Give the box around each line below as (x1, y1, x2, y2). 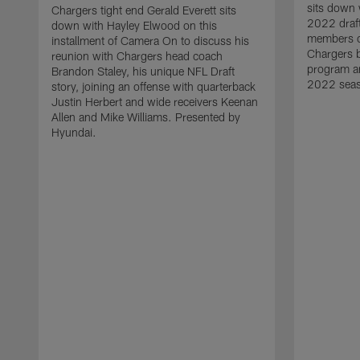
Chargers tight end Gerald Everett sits (51, 2, 236, 17)
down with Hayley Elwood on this (51, 18, 217, 32)
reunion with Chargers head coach (51, 48, 223, 63)
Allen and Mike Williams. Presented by (51, 109, 240, 124)
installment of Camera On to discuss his (51, 33, 249, 47)
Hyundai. (51, 125, 96, 139)
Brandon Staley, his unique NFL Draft (51, 63, 235, 78)
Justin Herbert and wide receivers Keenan (51, 94, 258, 108)
